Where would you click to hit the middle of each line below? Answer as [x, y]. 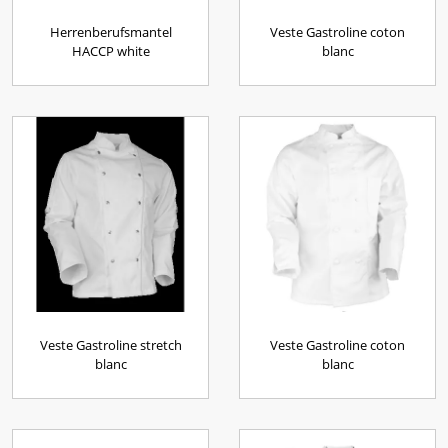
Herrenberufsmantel [110, 32]
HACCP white [110, 51]
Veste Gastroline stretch [110, 345]
